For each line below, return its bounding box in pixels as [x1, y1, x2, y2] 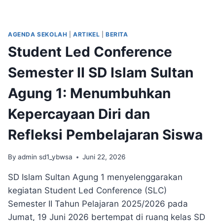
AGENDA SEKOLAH [8, 30, 68, 38]
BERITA [106, 30, 128, 38]
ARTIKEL [73, 30, 100, 38]
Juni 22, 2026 [82, 153, 126, 161]
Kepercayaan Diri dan [8, 106, 150, 123]
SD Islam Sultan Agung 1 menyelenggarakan [8, 172, 183, 183]
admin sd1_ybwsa [18, 153, 73, 161]
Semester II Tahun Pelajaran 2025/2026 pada [8, 199, 188, 209]
